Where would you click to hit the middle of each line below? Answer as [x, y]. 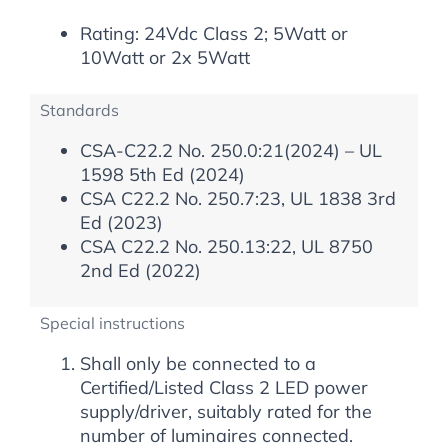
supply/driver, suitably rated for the [226, 411]
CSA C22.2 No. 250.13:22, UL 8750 [226, 246]
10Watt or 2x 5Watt [165, 57]
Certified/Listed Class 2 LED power [224, 387]
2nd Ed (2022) [140, 270]
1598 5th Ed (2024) [162, 174]
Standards [79, 110]
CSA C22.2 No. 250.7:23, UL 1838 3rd [238, 198]
